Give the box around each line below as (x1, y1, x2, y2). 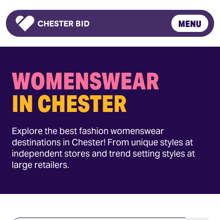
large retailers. (12, 159, 69, 170)
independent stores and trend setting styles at (12, 148, 195, 159)
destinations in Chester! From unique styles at (12, 137, 193, 148)
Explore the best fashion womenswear (12, 125, 164, 137)
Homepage (15, 30, 55, 41)
